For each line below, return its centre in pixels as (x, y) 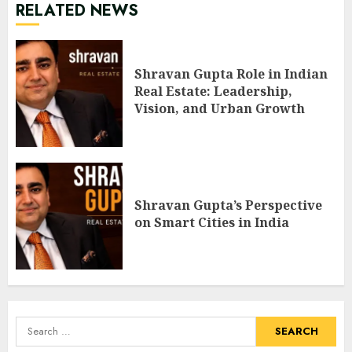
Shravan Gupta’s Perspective (228, 205)
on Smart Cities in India (212, 223)
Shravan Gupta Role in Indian (231, 74)
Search (36, 324)
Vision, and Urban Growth (220, 109)
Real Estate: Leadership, (213, 92)
